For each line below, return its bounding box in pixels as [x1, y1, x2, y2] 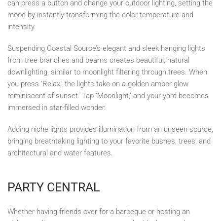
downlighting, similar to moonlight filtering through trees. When [7, 68, 207, 76]
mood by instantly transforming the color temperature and [7, 10, 193, 19]
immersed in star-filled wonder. [7, 103, 108, 112]
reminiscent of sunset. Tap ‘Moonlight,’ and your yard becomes [7, 91, 209, 100]
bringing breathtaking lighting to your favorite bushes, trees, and [7, 137, 211, 146]
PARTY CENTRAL [7, 180, 100, 194]
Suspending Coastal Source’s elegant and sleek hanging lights [7, 44, 205, 53]
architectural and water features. [7, 148, 113, 157]
